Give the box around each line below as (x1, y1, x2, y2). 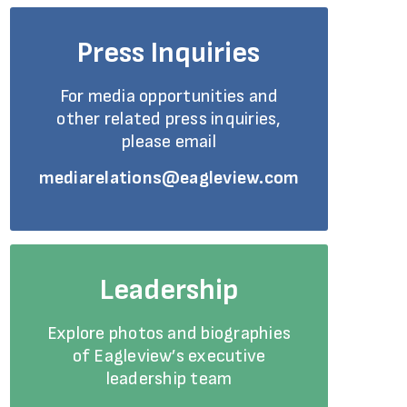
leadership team (105, 368, 233, 390)
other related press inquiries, (56, 108, 282, 130)
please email (122, 131, 216, 153)
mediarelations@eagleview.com (38, 167, 300, 189)
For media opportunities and (59, 85, 279, 107)
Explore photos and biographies (46, 323, 292, 344)
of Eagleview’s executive (72, 345, 266, 367)
